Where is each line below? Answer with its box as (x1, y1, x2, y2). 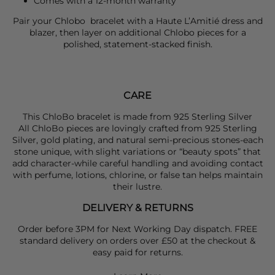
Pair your (12, 15, 55, 27)
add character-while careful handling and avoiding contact (12, 158, 263, 169)
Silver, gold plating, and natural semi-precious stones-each (12, 134, 263, 146)
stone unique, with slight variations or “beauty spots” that (14, 146, 261, 158)
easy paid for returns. (92, 247, 183, 258)
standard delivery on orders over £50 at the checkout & (20, 235, 255, 247)
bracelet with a (85, 15, 156, 27)
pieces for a (194, 27, 246, 39)
